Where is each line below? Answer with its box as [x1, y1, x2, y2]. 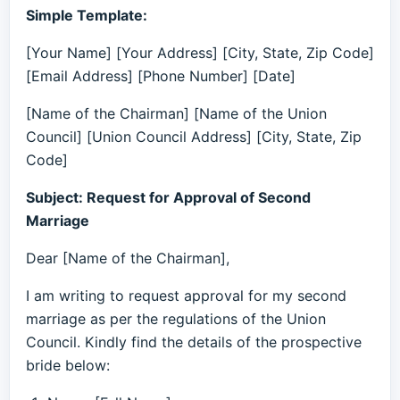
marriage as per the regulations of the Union [26, 310, 326, 328]
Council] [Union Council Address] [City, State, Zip [26, 128, 362, 146]
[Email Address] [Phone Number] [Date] [26, 67, 296, 85]
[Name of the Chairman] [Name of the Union [26, 104, 327, 122]
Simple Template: [26, 6, 147, 24]
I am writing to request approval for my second [26, 287, 346, 304]
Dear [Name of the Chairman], [26, 249, 229, 267]
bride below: [26, 356, 110, 374]
